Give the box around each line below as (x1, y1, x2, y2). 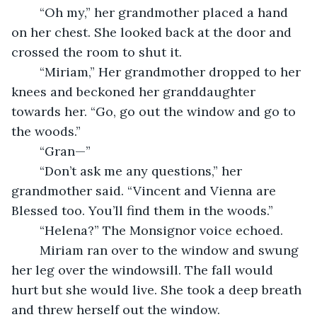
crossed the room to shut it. (11, 43, 185, 60)
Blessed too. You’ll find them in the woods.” (11, 202, 277, 219)
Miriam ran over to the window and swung (25, 241, 40, 258)
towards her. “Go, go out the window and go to (11, 103, 299, 120)
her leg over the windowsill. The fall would (11, 261, 277, 278)
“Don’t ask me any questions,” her (25, 162, 40, 179)
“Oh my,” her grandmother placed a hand (25, 4, 40, 21)
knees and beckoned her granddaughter (11, 83, 259, 100)
